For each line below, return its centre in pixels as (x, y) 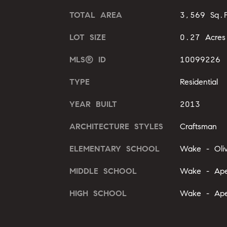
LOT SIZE (88, 37)
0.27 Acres (202, 37)
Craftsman (198, 126)
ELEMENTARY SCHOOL (115, 148)
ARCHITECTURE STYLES (116, 126)
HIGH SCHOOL (98, 193)
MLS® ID (88, 59)
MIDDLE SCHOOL (103, 171)
